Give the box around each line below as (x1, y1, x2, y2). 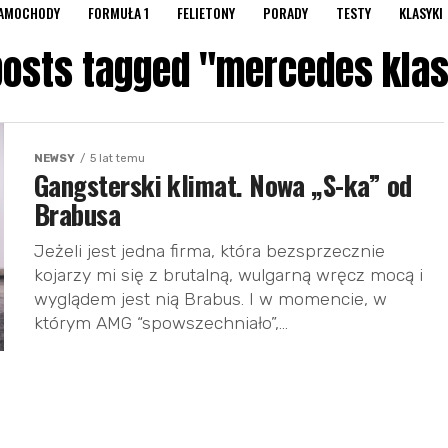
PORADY (263, 2, 308, 23)
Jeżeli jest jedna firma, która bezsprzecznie (34, 241, 385, 261)
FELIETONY (177, 2, 235, 23)
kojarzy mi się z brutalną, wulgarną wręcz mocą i (34, 265, 423, 285)
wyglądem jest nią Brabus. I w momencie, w (34, 289, 387, 309)
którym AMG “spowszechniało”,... (34, 313, 288, 333)
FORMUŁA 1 (88, 2, 149, 23)
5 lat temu (90, 152, 145, 165)
